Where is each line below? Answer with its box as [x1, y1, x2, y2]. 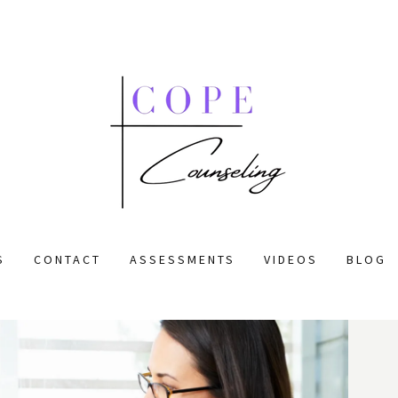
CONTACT [34, 251, 102, 267]
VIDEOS [263, 251, 318, 267]
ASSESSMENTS [130, 251, 235, 267]
